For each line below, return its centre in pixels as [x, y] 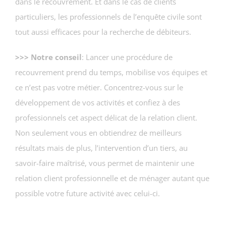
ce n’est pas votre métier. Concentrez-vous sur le [99, 87]
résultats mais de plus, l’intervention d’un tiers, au [101, 148]
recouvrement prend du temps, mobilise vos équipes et [111, 72]
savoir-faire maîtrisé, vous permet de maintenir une [105, 163]
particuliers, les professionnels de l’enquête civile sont [108, 16]
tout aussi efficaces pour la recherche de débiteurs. [103, 32]
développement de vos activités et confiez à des [98, 102]
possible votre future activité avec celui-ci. [88, 193]
